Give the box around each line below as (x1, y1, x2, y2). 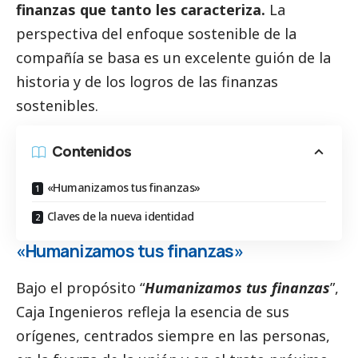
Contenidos (52, 141, 132, 161)
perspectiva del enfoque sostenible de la (16, 24, 296, 44)
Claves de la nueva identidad (46, 209, 194, 225)
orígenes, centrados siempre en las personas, (16, 325, 330, 345)
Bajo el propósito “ (16, 277, 145, 297)
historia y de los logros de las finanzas (16, 72, 278, 92)
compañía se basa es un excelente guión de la (16, 48, 331, 68)
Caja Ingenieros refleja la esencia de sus (16, 301, 289, 321)
